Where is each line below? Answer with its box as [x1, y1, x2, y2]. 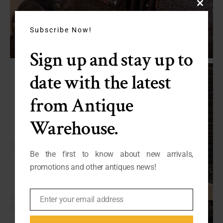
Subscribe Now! [30, 25, 92, 34]
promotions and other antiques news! [30, 162, 156, 172]
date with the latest [30, 70, 171, 95]
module [200, 25, 221, 35]
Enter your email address [40, 194, 123, 204]
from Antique [30, 93, 133, 118]
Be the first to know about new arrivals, [30, 149, 193, 159]
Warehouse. [30, 116, 118, 141]
